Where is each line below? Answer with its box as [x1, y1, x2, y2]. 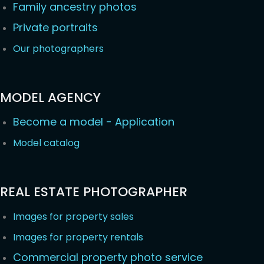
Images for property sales [13, 210, 134, 224]
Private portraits [13, 20, 98, 35]
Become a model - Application [13, 114, 174, 130]
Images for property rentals [13, 230, 143, 245]
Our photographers [13, 42, 104, 56]
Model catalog [13, 136, 80, 150]
